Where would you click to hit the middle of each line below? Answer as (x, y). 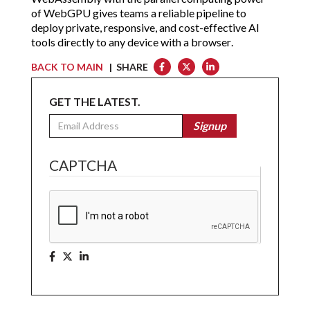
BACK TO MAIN (67, 66)
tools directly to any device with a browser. (132, 42)
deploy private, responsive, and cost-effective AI (145, 27)
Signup (209, 125)
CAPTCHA (83, 165)
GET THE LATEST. (94, 101)
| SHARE (126, 66)
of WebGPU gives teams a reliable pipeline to (138, 12)
